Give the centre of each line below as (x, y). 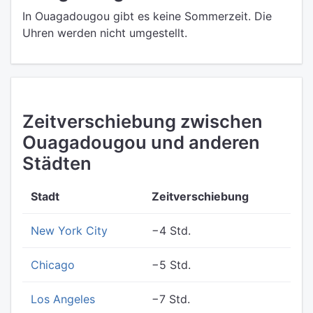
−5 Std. (171, 265)
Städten (57, 163)
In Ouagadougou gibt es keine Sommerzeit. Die (147, 16)
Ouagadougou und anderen (141, 142)
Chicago (53, 265)
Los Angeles (63, 299)
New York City (69, 231)
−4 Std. (171, 231)
